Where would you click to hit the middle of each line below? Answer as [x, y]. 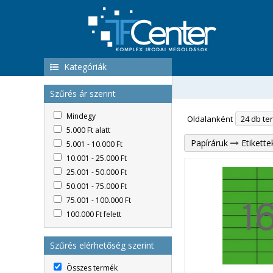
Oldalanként [210, 119]
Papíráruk [209, 143]
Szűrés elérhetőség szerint [102, 245]
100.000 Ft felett [93, 214]
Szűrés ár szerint [83, 94]
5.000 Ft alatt [87, 130]
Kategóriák [84, 67]
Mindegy [80, 116]
